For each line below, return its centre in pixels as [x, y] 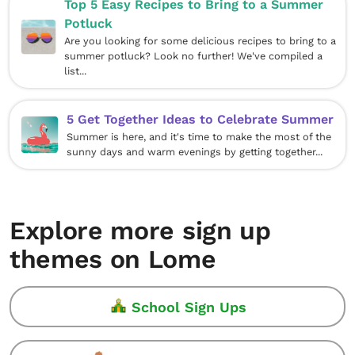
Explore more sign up [140, 231]
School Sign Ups [189, 307]
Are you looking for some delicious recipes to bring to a [200, 41]
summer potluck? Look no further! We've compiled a [193, 56]
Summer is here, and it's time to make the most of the [198, 137]
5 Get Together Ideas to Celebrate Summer [200, 119]
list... [75, 71]
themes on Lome [113, 259]
